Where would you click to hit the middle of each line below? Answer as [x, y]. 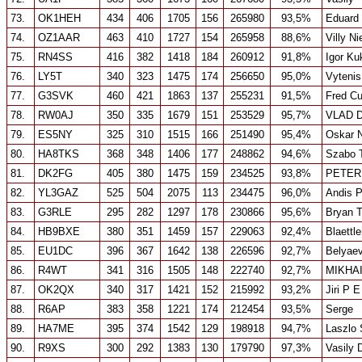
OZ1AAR [59, 38]
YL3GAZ [58, 193]
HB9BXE [59, 232]
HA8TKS [59, 154]
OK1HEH [59, 18]
